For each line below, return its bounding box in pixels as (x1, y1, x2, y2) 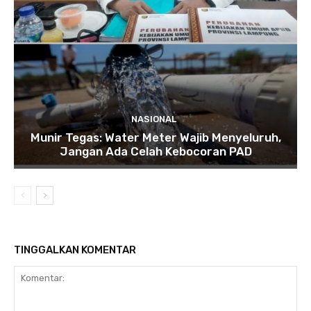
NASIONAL (131, 113, 176, 124)
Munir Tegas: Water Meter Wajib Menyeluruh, (30, 130, 281, 144)
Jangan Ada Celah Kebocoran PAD (59, 144, 252, 158)
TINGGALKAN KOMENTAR (14, 243, 136, 256)
